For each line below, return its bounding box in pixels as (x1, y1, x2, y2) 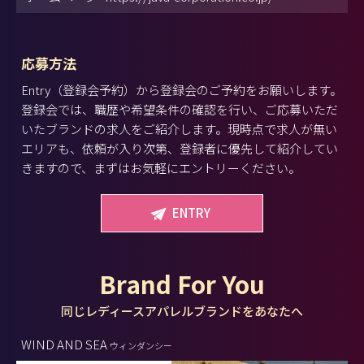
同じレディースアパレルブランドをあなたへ (61, 301, 303, 319)
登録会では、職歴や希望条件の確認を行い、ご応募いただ (21, 100, 338, 118)
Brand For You (99, 265, 265, 301)
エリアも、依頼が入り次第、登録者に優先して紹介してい (21, 139, 338, 157)
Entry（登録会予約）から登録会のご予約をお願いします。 (21, 80, 342, 98)
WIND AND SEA (21, 335, 110, 353)
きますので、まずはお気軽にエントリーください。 (21, 158, 301, 176)
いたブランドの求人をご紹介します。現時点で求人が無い (21, 119, 337, 137)
